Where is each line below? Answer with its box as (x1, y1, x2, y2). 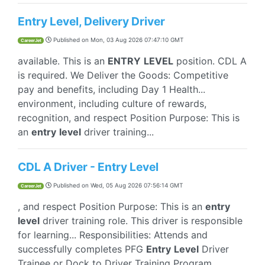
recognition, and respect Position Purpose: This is (18, 112, 240, 124)
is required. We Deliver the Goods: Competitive (18, 69, 228, 81)
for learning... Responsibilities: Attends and (18, 229, 208, 241)
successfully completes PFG (18, 243, 146, 255)
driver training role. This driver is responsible (40, 215, 243, 227)
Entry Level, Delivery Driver (18, 14, 165, 28)
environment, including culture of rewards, (18, 98, 206, 109)
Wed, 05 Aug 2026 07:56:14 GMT (91, 182, 183, 189)
